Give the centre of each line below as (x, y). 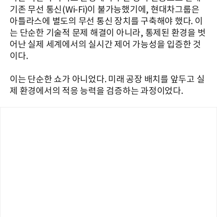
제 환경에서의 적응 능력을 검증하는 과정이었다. (96, 92)
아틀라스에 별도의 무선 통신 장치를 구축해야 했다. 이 (106, 22)
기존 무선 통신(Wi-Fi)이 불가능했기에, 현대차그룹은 (105, 10)
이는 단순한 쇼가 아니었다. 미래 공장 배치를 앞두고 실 (107, 80)
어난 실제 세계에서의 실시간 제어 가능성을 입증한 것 (105, 45)
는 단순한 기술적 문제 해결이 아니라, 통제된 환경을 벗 (108, 33)
